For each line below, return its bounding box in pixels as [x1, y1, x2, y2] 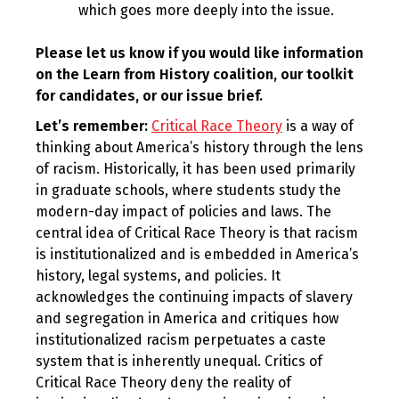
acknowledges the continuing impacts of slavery [36, 289, 353, 305]
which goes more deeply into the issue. [78, 2, 334, 19]
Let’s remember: [36, 118, 151, 134]
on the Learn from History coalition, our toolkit [36, 66, 354, 83]
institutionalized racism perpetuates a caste [36, 331, 326, 348]
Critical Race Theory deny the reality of [36, 374, 291, 391]
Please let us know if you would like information [36, 45, 363, 61]
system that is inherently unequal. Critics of [36, 353, 322, 370]
